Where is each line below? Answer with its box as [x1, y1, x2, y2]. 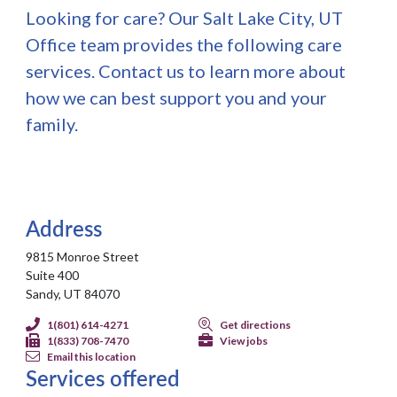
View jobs [220, 334, 268, 348]
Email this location [47, 350, 136, 364]
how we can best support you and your [26, 87, 328, 109]
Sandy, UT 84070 [26, 286, 121, 302]
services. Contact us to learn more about [26, 60, 346, 82]
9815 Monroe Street [26, 249, 140, 265]
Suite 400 [26, 268, 80, 284]
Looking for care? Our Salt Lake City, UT [26, 7, 344, 29]
